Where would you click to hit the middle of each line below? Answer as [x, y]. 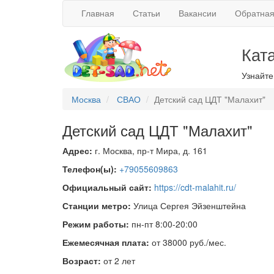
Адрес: [77, 150]
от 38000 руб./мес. [189, 242]
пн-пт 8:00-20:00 [165, 224]
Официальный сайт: [107, 187]
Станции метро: [97, 206]
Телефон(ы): [90, 169]
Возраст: [82, 261]
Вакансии [198, 13]
